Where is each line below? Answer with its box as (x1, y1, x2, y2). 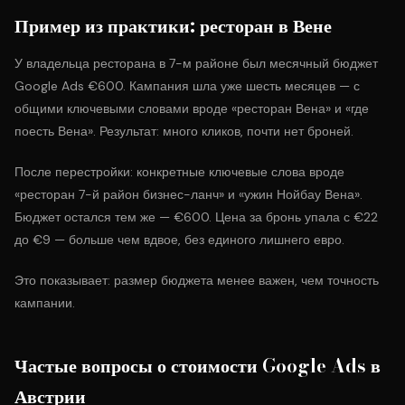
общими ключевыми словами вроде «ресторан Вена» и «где (14, 100, 369, 117)
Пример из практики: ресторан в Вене (14, 12, 332, 40)
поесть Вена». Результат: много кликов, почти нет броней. (14, 123, 353, 139)
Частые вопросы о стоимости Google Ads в (14, 352, 381, 380)
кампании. (14, 295, 75, 311)
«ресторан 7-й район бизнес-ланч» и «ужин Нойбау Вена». (14, 186, 363, 202)
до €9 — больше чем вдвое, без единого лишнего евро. (14, 231, 344, 248)
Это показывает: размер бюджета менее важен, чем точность (14, 272, 379, 288)
